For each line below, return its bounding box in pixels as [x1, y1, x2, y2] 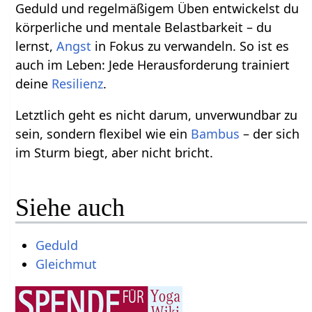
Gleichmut [35, 255, 97, 272]
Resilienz [52, 75, 104, 92]
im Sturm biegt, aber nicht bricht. [15, 143, 214, 161]
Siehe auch [15, 193, 125, 221]
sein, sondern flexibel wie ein [15, 125, 192, 142]
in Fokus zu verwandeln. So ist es [91, 37, 290, 54]
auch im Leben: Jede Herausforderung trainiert [15, 56, 290, 73]
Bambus [191, 125, 240, 142]
